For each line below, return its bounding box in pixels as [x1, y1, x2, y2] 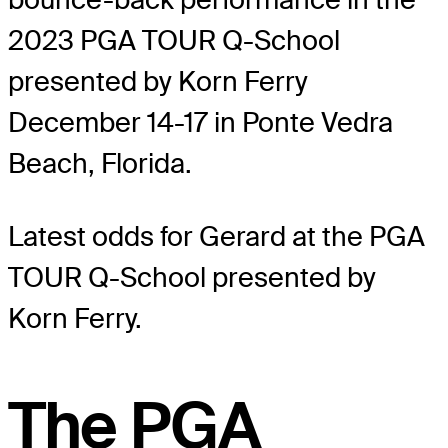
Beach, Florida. [8, 145, 192, 181]
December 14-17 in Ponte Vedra [8, 104, 393, 140]
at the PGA [292, 218, 425, 254]
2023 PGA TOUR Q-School [8, 22, 340, 58]
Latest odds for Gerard [8, 218, 292, 254]
